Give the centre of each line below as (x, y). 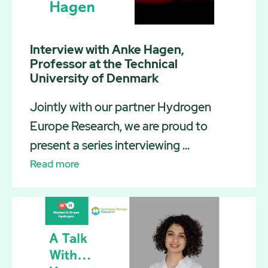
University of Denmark (94, 78)
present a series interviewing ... (110, 145)
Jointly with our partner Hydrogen (121, 107)
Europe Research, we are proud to (119, 126)
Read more (55, 164)
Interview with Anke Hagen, (107, 49)
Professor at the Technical (104, 64)
